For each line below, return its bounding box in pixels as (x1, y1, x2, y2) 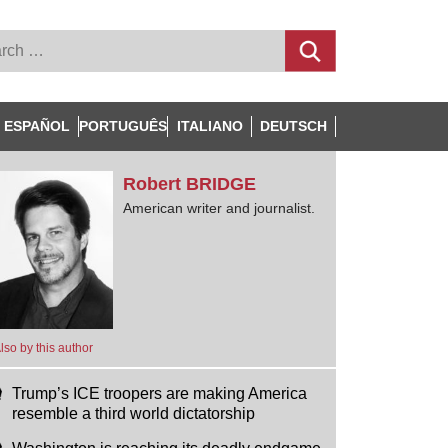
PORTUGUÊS (79, 118, 168, 134)
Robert (122, 174, 186, 194)
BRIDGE (185, 174, 256, 194)
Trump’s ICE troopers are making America (11, 384, 307, 402)
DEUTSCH (260, 118, 328, 134)
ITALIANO (176, 118, 243, 134)
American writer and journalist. (122, 200, 315, 216)
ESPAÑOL (3, 118, 70, 134)
